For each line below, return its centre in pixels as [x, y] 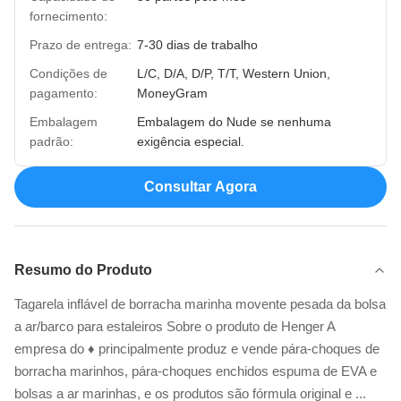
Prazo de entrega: [81, 45]
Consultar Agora [200, 187]
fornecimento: [68, 16]
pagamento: [64, 93]
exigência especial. [191, 141]
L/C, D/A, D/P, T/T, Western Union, [234, 73]
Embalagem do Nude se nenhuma [234, 122]
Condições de [68, 73]
